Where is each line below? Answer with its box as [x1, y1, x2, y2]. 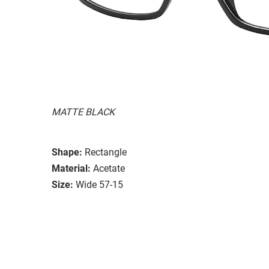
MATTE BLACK [52, 106, 115, 118]
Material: [52, 162, 91, 174]
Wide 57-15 [76, 178, 123, 190]
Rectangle [85, 146, 127, 158]
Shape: [52, 146, 82, 158]
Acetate [93, 162, 125, 174]
